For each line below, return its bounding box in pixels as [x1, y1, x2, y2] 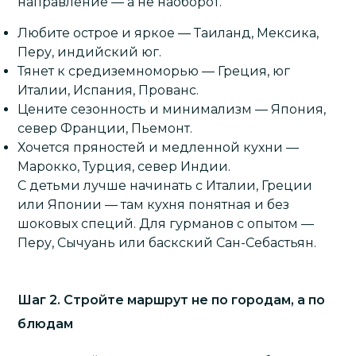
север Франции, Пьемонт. [17, 120, 193, 136]
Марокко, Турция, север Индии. [17, 158, 231, 174]
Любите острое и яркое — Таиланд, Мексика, [17, 25, 319, 41]
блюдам [17, 315, 74, 331]
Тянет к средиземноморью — [17, 63, 219, 79]
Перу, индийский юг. [17, 44, 162, 60]
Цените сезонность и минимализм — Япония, [17, 101, 327, 117]
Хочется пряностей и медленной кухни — [17, 139, 300, 155]
